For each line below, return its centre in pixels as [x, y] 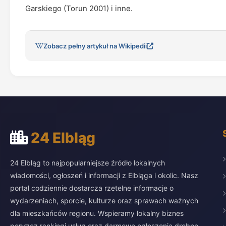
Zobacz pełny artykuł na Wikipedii [95, 46]
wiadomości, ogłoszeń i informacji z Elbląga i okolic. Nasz [104, 175]
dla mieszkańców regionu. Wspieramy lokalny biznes [97, 213]
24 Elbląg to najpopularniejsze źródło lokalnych [88, 163]
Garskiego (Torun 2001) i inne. [79, 8]
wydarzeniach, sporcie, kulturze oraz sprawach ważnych [104, 201]
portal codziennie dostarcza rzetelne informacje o [92, 188]
